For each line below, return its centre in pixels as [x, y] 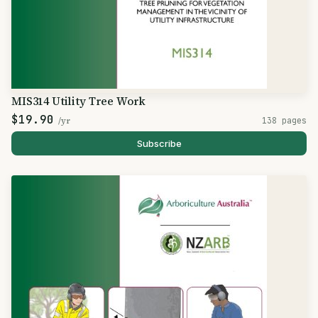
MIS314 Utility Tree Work [79, 101]
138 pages [284, 120]
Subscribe [159, 143]
